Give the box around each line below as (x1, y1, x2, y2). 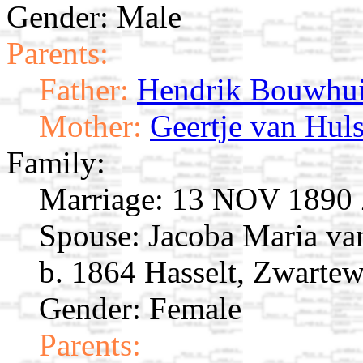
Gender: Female (39, 291, 241, 327)
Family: (6, 145, 105, 181)
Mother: (39, 109, 142, 144)
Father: (39, 72, 129, 108)
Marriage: (39, 181, 164, 217)
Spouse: (39, 218, 140, 254)
